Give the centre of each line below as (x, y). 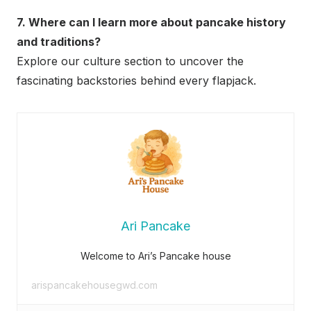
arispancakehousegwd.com (94, 285)
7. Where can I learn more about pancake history (151, 23)
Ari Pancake (155, 226)
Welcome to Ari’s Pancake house (155, 256)
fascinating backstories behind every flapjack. (136, 81)
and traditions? (59, 42)
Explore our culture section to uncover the (130, 61)
